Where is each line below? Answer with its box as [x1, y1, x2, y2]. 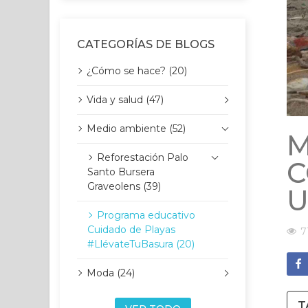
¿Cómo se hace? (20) [87, 65, 187, 77]
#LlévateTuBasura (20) [87, 238, 195, 250]
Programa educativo [97, 209, 195, 221]
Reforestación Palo [97, 151, 188, 164]
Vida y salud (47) [87, 93, 164, 106]
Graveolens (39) [87, 180, 161, 192]
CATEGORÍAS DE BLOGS [77, 38, 214, 51]
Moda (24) [87, 267, 135, 279]
